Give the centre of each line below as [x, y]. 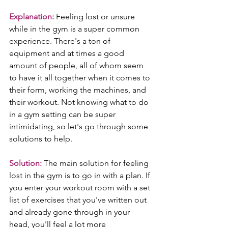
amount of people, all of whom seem [77, 66]
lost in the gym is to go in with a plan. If [81, 176]
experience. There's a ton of [61, 41]
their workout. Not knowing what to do [80, 102]
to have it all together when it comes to [81, 78]
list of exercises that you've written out [79, 200]
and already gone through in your [70, 212]
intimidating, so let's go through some [80, 127]
